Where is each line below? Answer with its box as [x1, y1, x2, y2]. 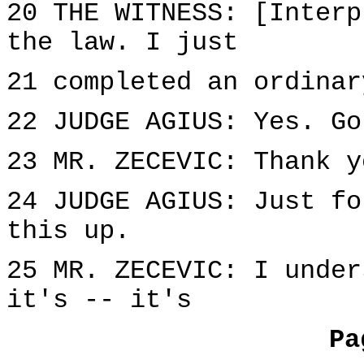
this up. [6, 217, 130, 246]
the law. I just [6, 28, 238, 58]
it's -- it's [6, 286, 192, 315]
